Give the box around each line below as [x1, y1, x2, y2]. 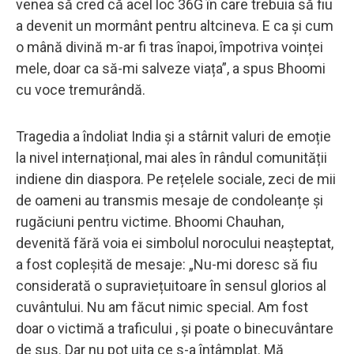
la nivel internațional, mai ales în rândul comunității [16, 149, 327, 166]
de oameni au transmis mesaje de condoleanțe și [16, 191, 323, 209]
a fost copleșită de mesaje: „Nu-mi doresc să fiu [16, 255, 318, 273]
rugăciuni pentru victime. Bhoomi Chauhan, [16, 213, 284, 230]
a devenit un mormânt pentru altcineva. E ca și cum [16, 17, 333, 34]
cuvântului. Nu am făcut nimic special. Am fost [16, 298, 308, 315]
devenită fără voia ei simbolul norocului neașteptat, [16, 234, 333, 251]
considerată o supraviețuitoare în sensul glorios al [16, 277, 326, 294]
